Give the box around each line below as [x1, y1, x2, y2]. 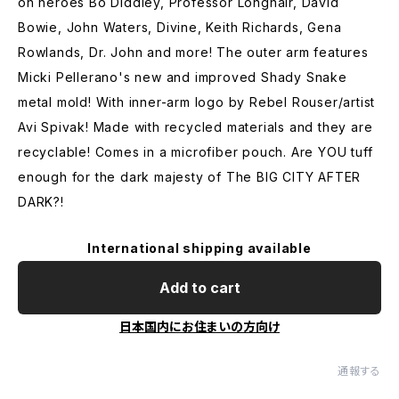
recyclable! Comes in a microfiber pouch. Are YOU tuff [18, 144, 373, 159]
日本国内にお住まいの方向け [119, 319, 280, 334]
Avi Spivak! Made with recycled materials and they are [18, 119, 373, 134]
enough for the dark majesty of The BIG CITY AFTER [18, 169, 362, 184]
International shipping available [87, 240, 312, 256]
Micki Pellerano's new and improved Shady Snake [18, 69, 347, 85]
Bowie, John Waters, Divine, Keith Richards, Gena [18, 20, 342, 35]
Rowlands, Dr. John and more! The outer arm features [18, 45, 369, 60]
